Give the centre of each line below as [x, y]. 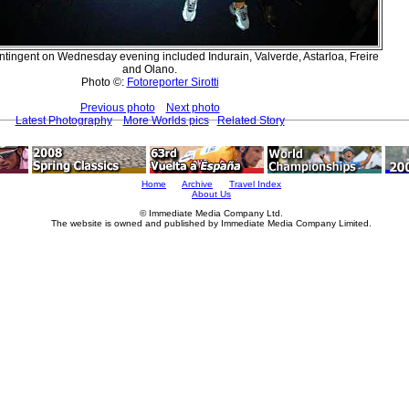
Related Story [251, 120]
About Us [211, 194]
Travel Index [255, 184]
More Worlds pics [166, 120]
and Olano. [150, 69]
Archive [197, 184]
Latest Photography [63, 120]
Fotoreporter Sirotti [173, 82]
